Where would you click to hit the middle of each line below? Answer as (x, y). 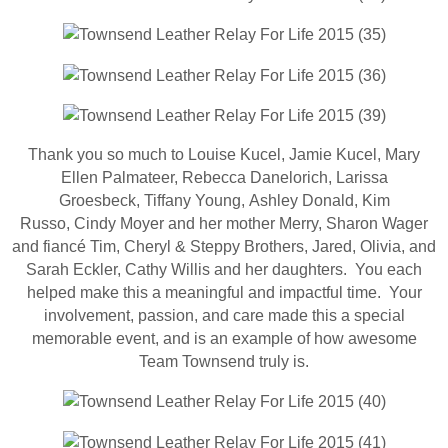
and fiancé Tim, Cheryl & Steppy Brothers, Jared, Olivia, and (224, 246)
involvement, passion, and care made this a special (224, 315)
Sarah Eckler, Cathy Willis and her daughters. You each (224, 269)
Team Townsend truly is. (224, 361)
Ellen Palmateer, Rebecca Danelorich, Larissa (224, 177)
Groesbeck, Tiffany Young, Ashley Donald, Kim (224, 200)
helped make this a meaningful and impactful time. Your (224, 292)
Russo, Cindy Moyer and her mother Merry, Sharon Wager (224, 223)
